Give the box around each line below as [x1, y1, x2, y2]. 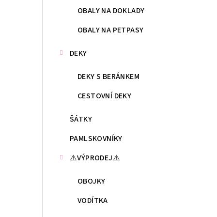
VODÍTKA [77, 195, 108, 206]
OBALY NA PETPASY [77, 25, 144, 36]
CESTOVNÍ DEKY [77, 91, 132, 102]
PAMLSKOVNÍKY [70, 133, 123, 144]
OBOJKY [77, 176, 106, 187]
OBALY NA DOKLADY [77, 5, 145, 16]
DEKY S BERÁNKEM [77, 71, 139, 82]
